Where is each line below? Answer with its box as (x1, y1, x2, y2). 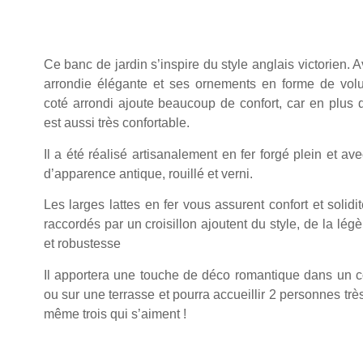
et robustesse (43, 237, 121, 251)
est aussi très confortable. (43, 116, 190, 130)
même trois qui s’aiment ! (43, 306, 186, 321)
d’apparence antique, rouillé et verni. (43, 166, 253, 181)
